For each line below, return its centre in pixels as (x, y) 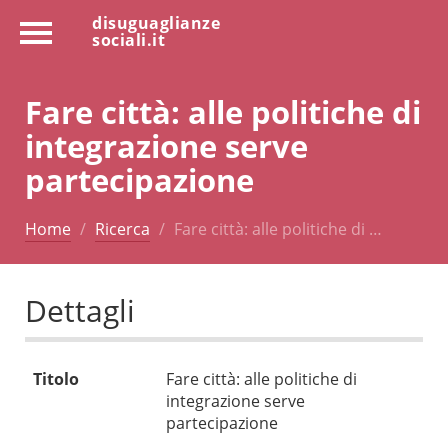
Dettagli (80, 311)
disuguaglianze (156, 23)
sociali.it (128, 40)
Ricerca (122, 228)
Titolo (56, 379)
